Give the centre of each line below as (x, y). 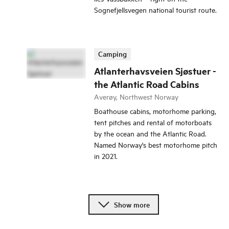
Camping (112, 54)
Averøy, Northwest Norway (136, 97)
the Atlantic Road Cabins (147, 84)
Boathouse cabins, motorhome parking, (155, 111)
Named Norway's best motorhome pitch (156, 145)
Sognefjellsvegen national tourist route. (155, 10)
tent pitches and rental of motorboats (153, 122)
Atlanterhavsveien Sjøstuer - (155, 71)
